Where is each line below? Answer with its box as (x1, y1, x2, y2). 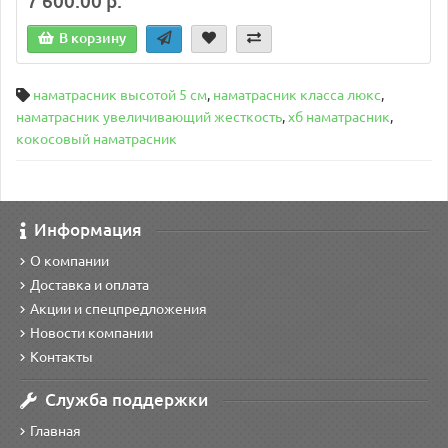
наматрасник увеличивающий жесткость (16, 109, 282, 125)
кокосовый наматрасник (16, 131, 177, 147)
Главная (30, 423, 81, 439)
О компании (30, 253, 109, 269)
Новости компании (30, 325, 153, 341)
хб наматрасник (288, 109, 390, 125)
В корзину (59, 30, 126, 46)
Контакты (30, 349, 93, 365)
